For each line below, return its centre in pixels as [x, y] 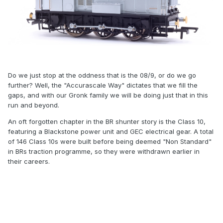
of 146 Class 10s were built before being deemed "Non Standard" [110, 141]
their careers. [29, 161]
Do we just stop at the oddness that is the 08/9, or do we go [102, 75]
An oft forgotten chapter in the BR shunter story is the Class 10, [107, 121]
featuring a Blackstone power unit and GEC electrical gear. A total [111, 131]
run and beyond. [35, 105]
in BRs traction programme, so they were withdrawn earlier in [104, 151]
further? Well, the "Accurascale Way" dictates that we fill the [103, 85]
